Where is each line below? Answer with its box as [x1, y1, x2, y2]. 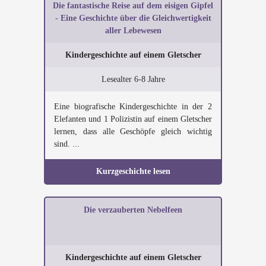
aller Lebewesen [104, 26, 161, 35]
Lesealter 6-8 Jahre [101, 75, 165, 84]
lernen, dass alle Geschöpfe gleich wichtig [54, 127, 212, 136]
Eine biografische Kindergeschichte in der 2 [54, 102, 212, 111]
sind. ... [54, 140, 80, 148]
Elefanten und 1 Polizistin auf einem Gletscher [54, 115, 212, 123]
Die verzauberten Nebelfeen [84, 205, 182, 214]
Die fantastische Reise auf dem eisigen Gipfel [53, 1, 213, 10]
